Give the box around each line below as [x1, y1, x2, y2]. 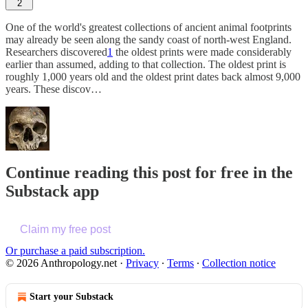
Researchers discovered [5, 45, 107, 58]
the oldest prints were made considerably [113, 45, 291, 58]
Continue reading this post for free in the [5, 164, 293, 182]
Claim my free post [20, 223, 111, 236]
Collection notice [202, 257, 276, 269]
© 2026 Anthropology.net [5, 257, 117, 269]
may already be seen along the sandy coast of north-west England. [5, 33, 291, 45]
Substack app [5, 182, 99, 201]
